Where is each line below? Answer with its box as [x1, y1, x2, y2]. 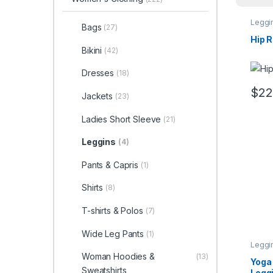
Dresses [81, 68, 114, 79]
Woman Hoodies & [81, 251, 155, 262]
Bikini [81, 44, 102, 55]
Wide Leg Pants [81, 228, 144, 239]
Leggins [81, 136, 116, 147]
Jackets [81, 91, 113, 102]
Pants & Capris [81, 159, 139, 170]
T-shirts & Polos [81, 205, 143, 216]
